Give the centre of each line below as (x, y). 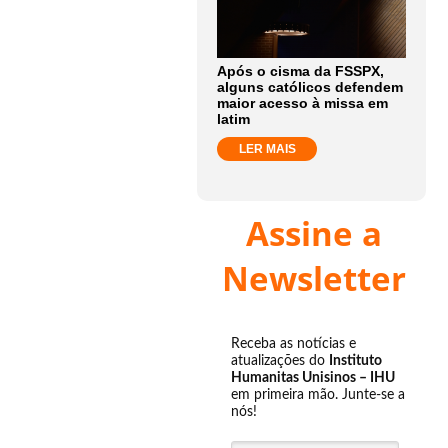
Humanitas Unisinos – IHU (313, 378)
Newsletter (314, 278)
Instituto (355, 361)
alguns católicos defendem (310, 87)
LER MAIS (267, 149)
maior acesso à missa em (302, 103)
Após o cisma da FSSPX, (300, 71)
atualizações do (280, 361)
